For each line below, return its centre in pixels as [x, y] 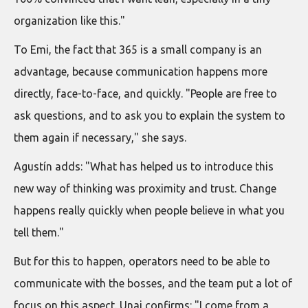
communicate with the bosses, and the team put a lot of [153, 283]
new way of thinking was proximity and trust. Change [145, 188]
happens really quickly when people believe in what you [149, 210]
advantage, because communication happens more [141, 71]
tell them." [39, 232]
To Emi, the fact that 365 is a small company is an [138, 49]
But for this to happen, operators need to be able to [142, 261]
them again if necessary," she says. [100, 137]
